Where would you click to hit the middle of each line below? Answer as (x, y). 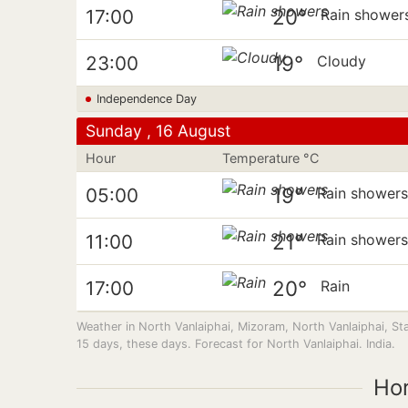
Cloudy (342, 61)
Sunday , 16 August (158, 131)
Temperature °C (271, 158)
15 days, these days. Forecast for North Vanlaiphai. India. (236, 344)
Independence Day (147, 99)
